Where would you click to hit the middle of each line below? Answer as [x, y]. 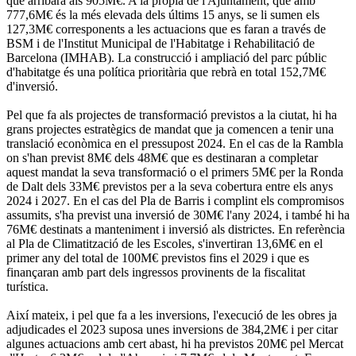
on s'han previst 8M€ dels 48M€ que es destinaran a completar [162, 157]
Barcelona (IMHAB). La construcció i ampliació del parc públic [166, 57]
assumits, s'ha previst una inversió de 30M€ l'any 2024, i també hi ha [178, 215]
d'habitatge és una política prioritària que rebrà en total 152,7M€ [166, 72]
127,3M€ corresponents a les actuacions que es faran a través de [166, 29]
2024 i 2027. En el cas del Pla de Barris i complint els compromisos [175, 200]
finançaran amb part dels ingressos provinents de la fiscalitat [156, 272]
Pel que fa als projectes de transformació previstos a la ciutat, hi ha [172, 114]
